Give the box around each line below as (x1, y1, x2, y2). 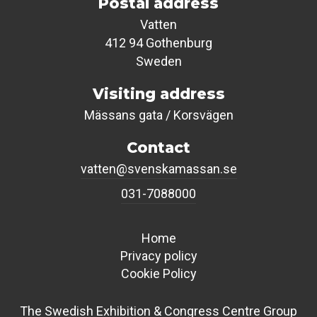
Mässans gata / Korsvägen (83, 107, 234, 122)
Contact (127, 138, 190, 156)
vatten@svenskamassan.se (80, 161, 237, 176)
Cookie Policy (120, 265, 197, 281)
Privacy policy (120, 248, 197, 263)
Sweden (135, 53, 182, 69)
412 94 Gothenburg (105, 35, 212, 50)
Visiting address (92, 84, 225, 103)
